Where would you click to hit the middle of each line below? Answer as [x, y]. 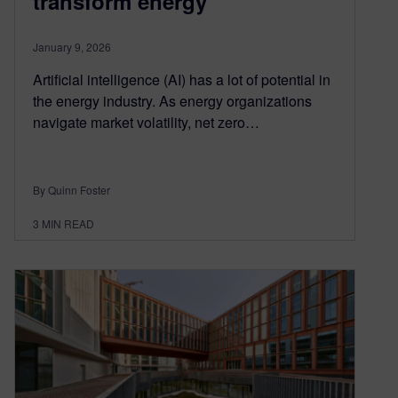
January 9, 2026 [72, 47]
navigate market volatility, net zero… [146, 123]
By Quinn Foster [72, 190]
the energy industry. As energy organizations [172, 101]
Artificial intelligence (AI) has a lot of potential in [182, 80]
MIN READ [68, 224]
